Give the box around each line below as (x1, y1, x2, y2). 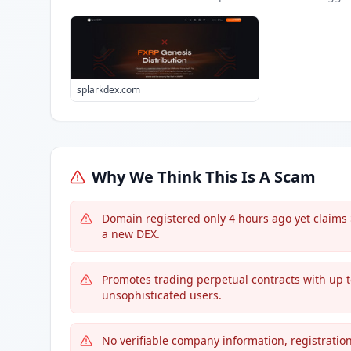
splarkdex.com (77, 83, 140, 96)
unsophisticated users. (102, 288, 222, 302)
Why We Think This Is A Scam (92, 166, 316, 187)
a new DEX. (102, 226, 160, 241)
